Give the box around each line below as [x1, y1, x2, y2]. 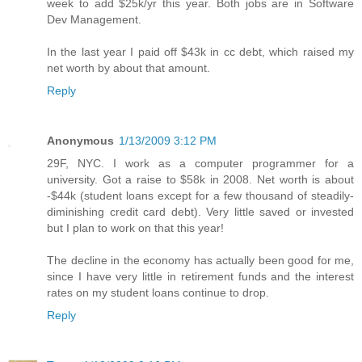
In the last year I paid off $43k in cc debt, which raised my [47, 45, 354, 59]
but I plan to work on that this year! [47, 221, 224, 235]
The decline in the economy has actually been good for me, [47, 254, 354, 267]
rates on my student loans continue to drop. [47, 286, 269, 300]
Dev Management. [47, 13, 141, 27]
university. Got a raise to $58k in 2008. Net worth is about [47, 173, 354, 187]
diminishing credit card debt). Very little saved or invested [47, 205, 354, 219]
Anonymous [47, 134, 114, 148]
